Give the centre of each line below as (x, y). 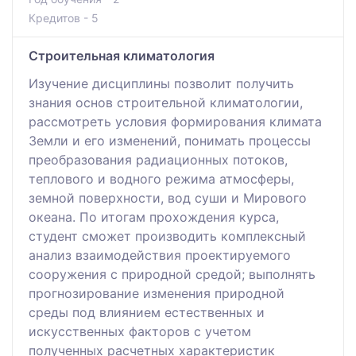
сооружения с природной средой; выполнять (172, 274)
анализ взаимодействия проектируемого (160, 255)
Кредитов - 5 (64, 17)
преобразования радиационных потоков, (158, 159)
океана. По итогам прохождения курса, (154, 217)
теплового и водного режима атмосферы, (161, 178)
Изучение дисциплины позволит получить (161, 83)
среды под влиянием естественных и (147, 312)
